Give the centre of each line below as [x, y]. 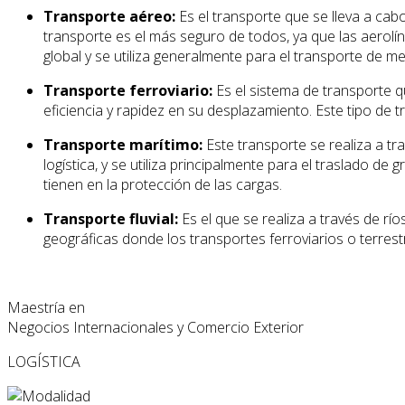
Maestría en [46, 308]
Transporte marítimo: [123, 145]
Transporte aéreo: [109, 17]
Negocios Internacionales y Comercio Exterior [155, 328]
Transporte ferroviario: [128, 91]
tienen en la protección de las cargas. [163, 185]
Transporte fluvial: [111, 219]
